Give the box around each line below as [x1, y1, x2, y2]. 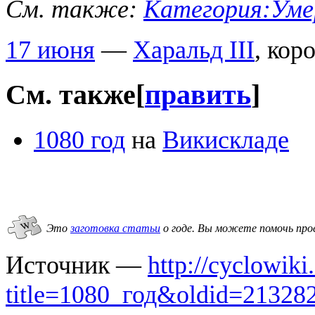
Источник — [6, 250, 148, 279]
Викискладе [162, 125, 289, 154]
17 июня [6, 36, 95, 65]
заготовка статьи [70, 221, 160, 234]
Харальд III [133, 36, 255, 65]
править [145, 79, 251, 111]
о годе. [160, 221, 195, 234]
